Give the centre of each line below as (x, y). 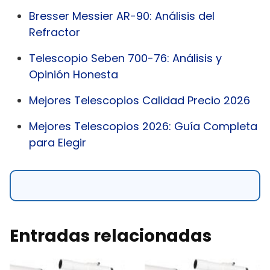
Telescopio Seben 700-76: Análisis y (125, 58)
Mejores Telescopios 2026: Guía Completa (143, 126)
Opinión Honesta (74, 74)
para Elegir (58, 142)
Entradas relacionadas (111, 236)
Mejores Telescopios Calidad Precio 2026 (140, 100)
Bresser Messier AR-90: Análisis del (122, 16)
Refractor (55, 32)
